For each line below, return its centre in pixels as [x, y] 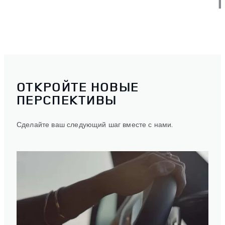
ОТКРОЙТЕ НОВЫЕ [78, 87]
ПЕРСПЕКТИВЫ [67, 100]
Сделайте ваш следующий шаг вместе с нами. [95, 124]
